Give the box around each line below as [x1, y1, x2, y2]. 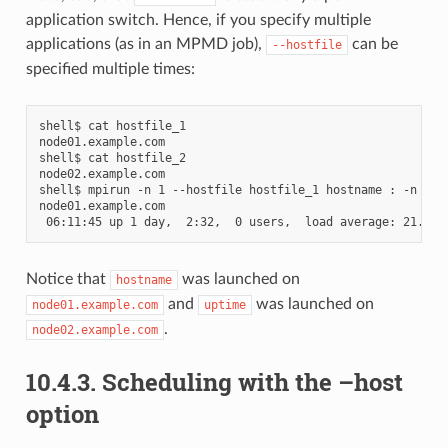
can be [347, 35, 398, 52]
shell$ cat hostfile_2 [38, 150, 186, 165]
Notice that [25, 270, 110, 287]
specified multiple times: [25, 60, 195, 77]
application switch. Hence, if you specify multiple [25, 11, 371, 28]
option [25, 397, 99, 430]
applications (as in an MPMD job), [25, 35, 266, 52]
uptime [203, 297, 246, 312]
